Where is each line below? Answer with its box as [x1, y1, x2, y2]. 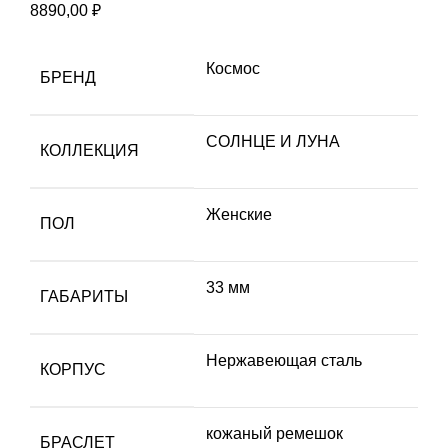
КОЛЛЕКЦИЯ [40, 142, 139, 160]
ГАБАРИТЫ [40, 288, 128, 306]
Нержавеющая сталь [206, 352, 362, 370]
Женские [206, 206, 272, 224]
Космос [206, 60, 260, 78]
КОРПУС [40, 361, 106, 379]
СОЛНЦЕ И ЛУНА [206, 133, 340, 151]
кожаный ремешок [206, 425, 343, 443]
